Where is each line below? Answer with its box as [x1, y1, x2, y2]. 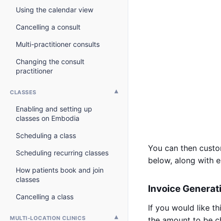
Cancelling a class [16, 192, 74, 201]
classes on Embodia [16, 114, 79, 122]
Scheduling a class [16, 131, 76, 140]
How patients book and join [16, 166, 104, 174]
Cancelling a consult [16, 23, 80, 31]
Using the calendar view [16, 5, 93, 14]
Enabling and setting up [16, 105, 92, 113]
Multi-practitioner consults [16, 40, 100, 48]
